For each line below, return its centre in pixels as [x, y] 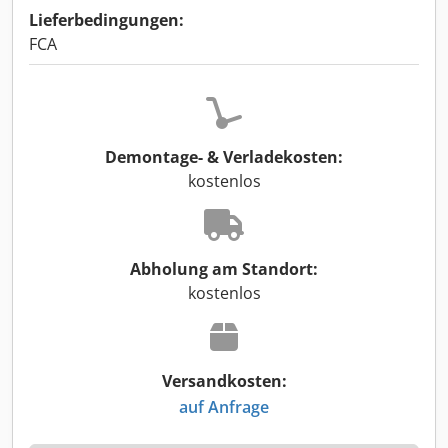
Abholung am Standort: [224, 269]
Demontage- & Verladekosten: [224, 157]
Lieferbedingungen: [106, 20]
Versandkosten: [224, 381]
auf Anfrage [224, 406]
